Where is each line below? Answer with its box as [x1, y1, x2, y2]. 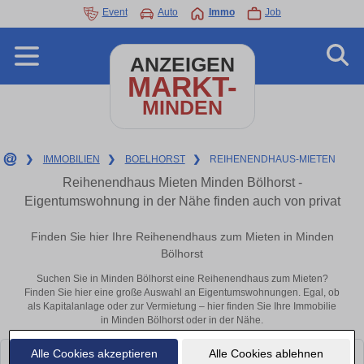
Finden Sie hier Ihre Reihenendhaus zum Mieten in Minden [30, 230, 334, 244]
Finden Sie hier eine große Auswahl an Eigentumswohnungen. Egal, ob [24, 287, 340, 299]
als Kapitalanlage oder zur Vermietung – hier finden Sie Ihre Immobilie [28, 301, 336, 313]
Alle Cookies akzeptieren [30, 346, 158, 360]
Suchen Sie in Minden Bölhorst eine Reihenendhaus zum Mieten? [36, 273, 328, 285]
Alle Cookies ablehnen [208, 346, 323, 360]
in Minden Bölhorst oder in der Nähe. [101, 314, 263, 327]
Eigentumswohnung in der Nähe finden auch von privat [24, 194, 340, 208]
